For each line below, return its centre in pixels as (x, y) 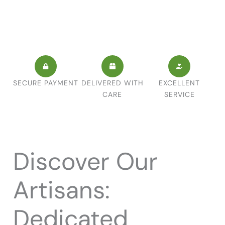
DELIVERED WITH (112, 83)
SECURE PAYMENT (45, 83)
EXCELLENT (180, 83)
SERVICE (179, 94)
